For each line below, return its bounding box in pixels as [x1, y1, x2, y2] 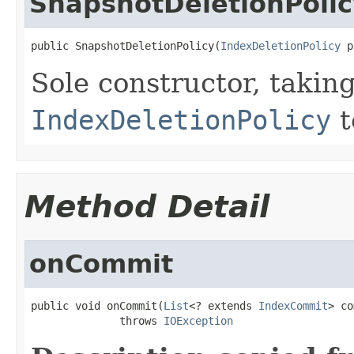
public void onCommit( [31, 299, 164, 312]
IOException [164, 314, 233, 327]
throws [31, 314, 164, 327]
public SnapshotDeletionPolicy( [31, 39, 220, 52]
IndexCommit [258, 299, 328, 312]
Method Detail [24, 188, 269, 224]
